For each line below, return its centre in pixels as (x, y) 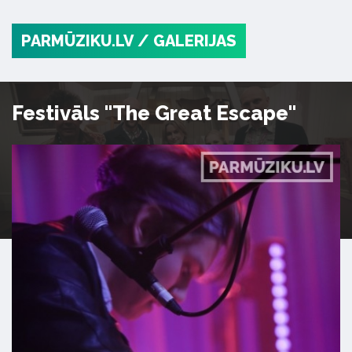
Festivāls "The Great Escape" (154, 113)
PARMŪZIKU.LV (77, 41)
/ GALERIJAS (187, 41)
